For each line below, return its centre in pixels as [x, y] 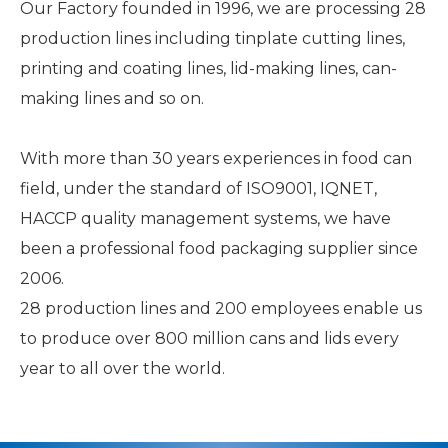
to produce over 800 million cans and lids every [209, 338]
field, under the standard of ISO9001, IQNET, [198, 188]
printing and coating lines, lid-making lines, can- [208, 68]
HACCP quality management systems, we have [205, 218]
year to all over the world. [122, 368]
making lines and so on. [112, 98]
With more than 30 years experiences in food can [216, 158]
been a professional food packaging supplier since [219, 248]
